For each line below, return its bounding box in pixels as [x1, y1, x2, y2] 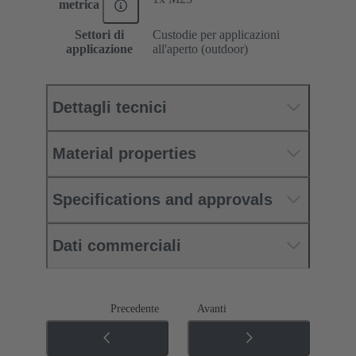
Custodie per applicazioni [153, 27, 280, 41]
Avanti [197, 302, 226, 315]
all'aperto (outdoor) [153, 41, 248, 56]
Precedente [110, 302, 159, 315]
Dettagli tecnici [52, 98, 167, 116]
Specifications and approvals [52, 190, 273, 208]
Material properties [52, 144, 196, 162]
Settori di [74, 27, 124, 41]
